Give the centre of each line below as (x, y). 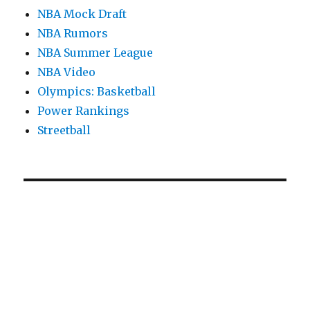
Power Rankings (84, 111)
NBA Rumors (73, 34)
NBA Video (67, 72)
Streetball (64, 130)
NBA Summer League (95, 53)
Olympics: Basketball (97, 92)
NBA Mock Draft (82, 14)
